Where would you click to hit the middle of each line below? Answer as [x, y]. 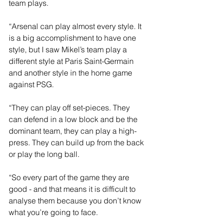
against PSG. [31, 85]
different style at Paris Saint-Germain [72, 61]
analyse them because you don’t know [76, 201]
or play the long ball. [44, 154]
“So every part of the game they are [70, 178]
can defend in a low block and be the [74, 119]
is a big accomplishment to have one [73, 38]
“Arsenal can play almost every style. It [76, 26]
